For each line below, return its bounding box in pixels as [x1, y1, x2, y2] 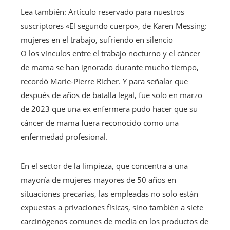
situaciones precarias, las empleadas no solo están [21, 188, 198, 199]
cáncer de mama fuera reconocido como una [21, 118, 179, 128]
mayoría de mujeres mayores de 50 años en [21, 175, 176, 185]
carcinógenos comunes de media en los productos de [21, 216, 208, 227]
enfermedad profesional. [21, 131, 108, 142]
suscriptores [21, 21, 64, 31]
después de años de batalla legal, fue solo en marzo [21, 90, 202, 101]
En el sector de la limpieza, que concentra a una [21, 161, 188, 171]
